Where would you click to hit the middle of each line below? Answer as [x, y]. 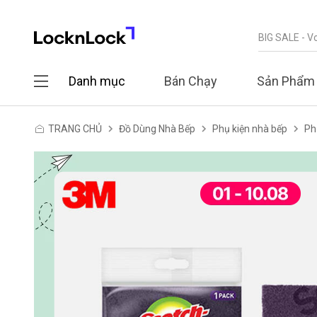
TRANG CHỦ [75, 129]
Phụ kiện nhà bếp [250, 129]
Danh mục [97, 81]
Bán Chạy [191, 81]
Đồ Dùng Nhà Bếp [157, 129]
